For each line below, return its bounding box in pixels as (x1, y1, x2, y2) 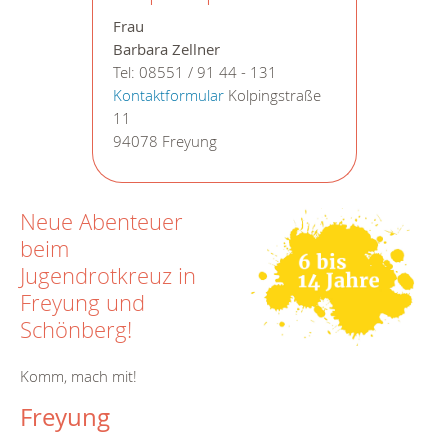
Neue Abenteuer (20, 207, 183, 237)
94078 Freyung (112, 132, 217, 152)
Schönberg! (20, 315, 132, 345)
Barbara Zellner (112, 40, 220, 60)
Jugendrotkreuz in (20, 261, 196, 291)
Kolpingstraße (223, 86, 321, 106)
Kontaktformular (112, 86, 224, 106)
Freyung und (20, 288, 145, 318)
